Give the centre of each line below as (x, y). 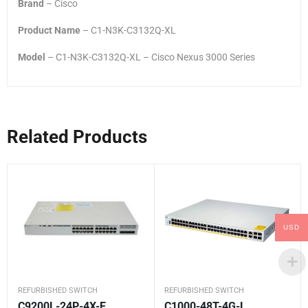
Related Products (77, 136)
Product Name (49, 30)
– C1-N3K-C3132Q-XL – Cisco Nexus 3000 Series (150, 57)
